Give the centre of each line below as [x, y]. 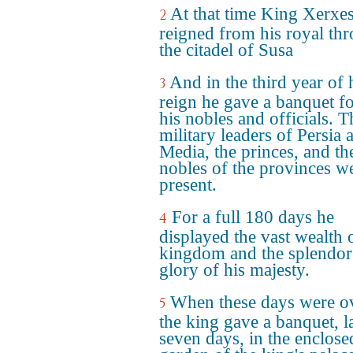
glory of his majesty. [234, 270]
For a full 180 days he [253, 217]
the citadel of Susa [226, 50]
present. [188, 185]
